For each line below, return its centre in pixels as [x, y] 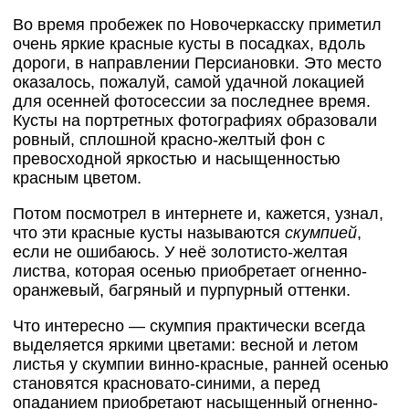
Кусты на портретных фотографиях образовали [194, 121]
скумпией [320, 232]
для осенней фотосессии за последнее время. [191, 102]
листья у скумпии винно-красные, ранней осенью [200, 364]
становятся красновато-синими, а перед [166, 383]
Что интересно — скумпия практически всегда [189, 325]
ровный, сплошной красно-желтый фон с [168, 140]
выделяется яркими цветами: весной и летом [185, 345]
